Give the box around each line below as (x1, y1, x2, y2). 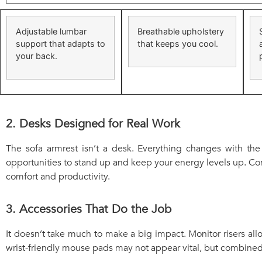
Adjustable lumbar (16, 26, 87, 36)
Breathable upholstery (137, 26, 224, 36)
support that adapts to (16, 38, 105, 49)
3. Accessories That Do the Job (6, 201, 171, 218)
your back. (16, 50, 57, 61)
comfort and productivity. (6, 170, 110, 183)
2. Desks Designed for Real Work (6, 115, 180, 132)
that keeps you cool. (137, 38, 218, 49)
